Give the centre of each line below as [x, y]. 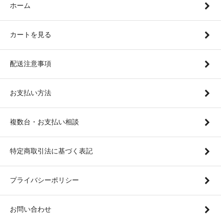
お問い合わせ [31, 209]
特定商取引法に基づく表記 [51, 151]
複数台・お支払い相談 [44, 122]
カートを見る [31, 34]
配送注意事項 [31, 63]
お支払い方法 [31, 92]
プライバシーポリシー [44, 180]
